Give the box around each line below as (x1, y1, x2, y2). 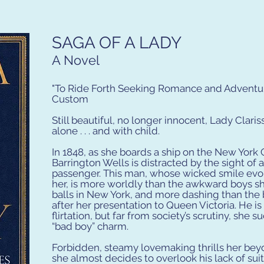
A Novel (52, 52, 100, 68)
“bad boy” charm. (52, 220, 128, 232)
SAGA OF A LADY (52, 33, 181, 52)
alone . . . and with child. (52, 125, 160, 137)
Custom (52, 93, 88, 105)
